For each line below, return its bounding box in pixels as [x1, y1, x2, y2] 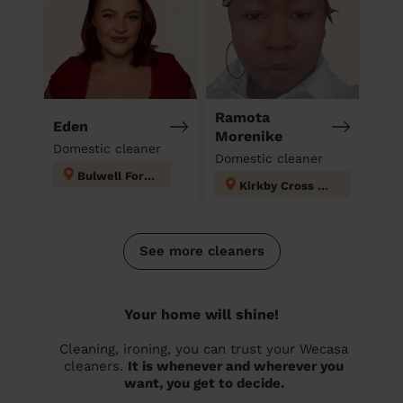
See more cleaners [139, 242, 264, 259]
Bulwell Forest [144, 169, 155, 184]
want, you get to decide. [123, 374, 284, 391]
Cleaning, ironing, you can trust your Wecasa [59, 340, 348, 357]
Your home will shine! [124, 305, 279, 323]
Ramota [215, 108, 270, 126]
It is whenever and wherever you [128, 357, 344, 374]
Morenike [215, 127, 282, 145]
